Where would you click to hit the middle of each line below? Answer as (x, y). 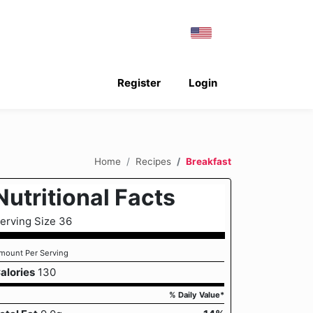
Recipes (153, 161)
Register (139, 83)
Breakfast (209, 161)
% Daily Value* (197, 295)
